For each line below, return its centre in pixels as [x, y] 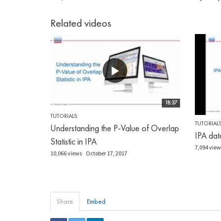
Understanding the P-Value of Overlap [115, 128]
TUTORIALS [64, 116]
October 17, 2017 [107, 153]
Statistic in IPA [74, 141]
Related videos [81, 23]
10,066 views [66, 153]
